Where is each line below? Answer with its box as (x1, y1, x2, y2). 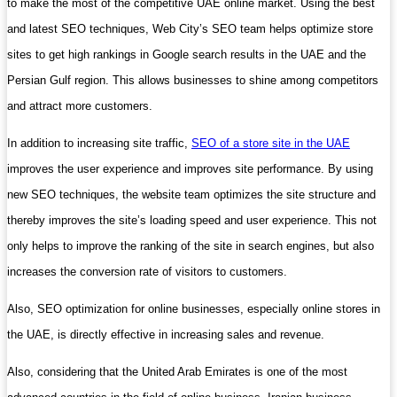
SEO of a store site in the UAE (191, 136, 350, 150)
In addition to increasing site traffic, (7, 136, 191, 150)
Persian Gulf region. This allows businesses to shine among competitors (7, 73, 378, 87)
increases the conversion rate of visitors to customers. (7, 264, 287, 278)
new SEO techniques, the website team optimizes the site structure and (7, 187, 376, 201)
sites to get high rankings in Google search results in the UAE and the (7, 47, 366, 61)
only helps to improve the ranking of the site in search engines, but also (7, 238, 374, 253)
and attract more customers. (7, 98, 152, 113)
